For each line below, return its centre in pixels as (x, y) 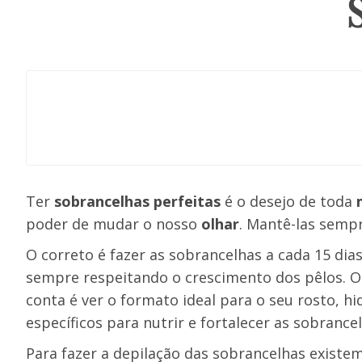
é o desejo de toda (288, 201)
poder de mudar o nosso (114, 224)
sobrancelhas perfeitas (137, 201)
